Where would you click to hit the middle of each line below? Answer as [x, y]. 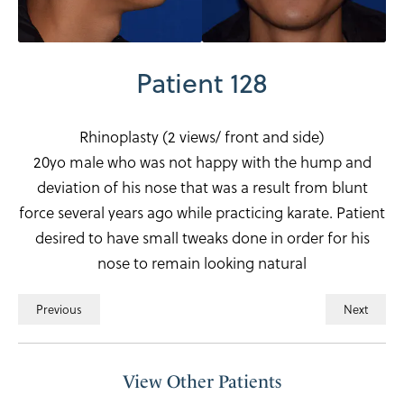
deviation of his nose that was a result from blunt [202, 187]
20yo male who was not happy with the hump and [202, 161]
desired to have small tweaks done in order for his [202, 237]
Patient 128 [202, 83]
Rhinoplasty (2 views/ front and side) [202, 136]
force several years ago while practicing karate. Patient [202, 212]
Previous [59, 308]
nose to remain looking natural [202, 262]
